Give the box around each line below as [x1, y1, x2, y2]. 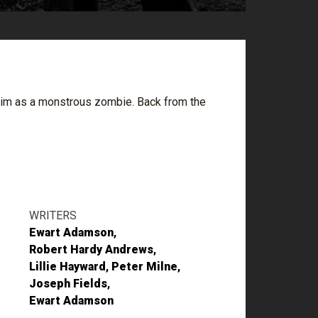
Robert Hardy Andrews [29, 243, 153, 256]
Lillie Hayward [29, 260, 106, 273]
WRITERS [29, 209, 77, 222]
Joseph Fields [29, 277, 107, 290]
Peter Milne [111, 260, 177, 273]
